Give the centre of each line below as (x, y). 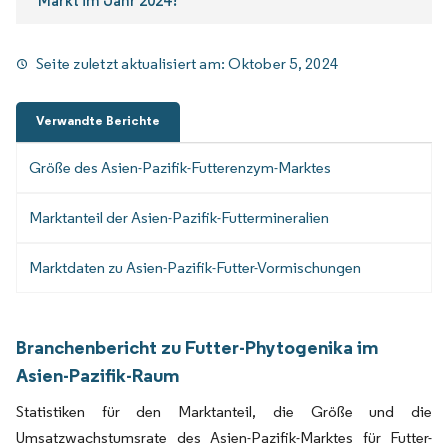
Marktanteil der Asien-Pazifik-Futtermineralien (179, 218)
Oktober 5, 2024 (283, 64)
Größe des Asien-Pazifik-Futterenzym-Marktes (180, 168)
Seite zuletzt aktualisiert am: (132, 64)
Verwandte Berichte (98, 121)
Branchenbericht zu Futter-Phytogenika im (197, 347)
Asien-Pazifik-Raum (97, 375)
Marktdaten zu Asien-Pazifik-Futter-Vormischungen (195, 268)
